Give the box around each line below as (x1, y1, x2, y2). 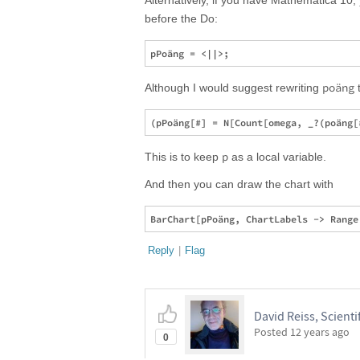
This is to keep (145, 150, 222, 163)
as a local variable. (228, 150, 326, 163)
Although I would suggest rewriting (145, 81, 322, 94)
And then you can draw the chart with (145, 178, 333, 190)
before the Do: (145, 12, 218, 25)
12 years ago (290, 325, 350, 339)
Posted (254, 325, 290, 339)
